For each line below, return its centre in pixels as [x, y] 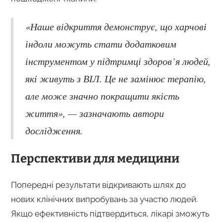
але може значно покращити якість [102, 95]
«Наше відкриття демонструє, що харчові [116, 26]
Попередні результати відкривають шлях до [98, 185]
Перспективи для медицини [95, 158]
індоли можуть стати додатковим [101, 43]
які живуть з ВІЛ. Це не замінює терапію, [115, 78]
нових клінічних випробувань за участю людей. [104, 199]
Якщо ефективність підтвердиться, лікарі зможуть [110, 213]
